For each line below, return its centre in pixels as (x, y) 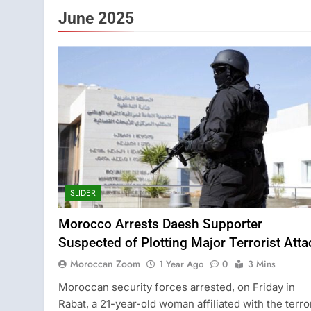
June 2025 (96, 18)
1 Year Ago (181, 264)
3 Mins (262, 264)
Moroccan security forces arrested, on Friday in (177, 287)
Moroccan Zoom (105, 264)
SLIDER (83, 193)
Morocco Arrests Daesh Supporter (160, 224)
